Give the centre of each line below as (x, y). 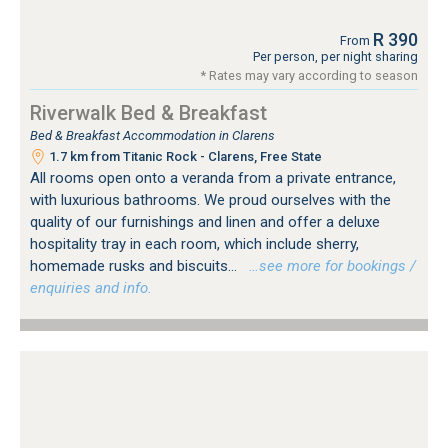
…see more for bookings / (328, 265)
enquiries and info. (91, 287)
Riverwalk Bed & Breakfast (148, 112)
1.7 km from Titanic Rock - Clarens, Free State (184, 156)
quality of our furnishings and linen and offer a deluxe (205, 221)
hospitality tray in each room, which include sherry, (194, 243)
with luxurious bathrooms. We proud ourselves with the (210, 199)
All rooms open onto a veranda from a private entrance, (213, 177)
